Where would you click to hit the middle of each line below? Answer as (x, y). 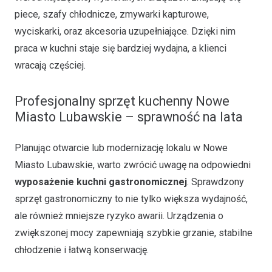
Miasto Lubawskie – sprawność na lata (129, 117)
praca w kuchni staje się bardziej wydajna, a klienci (121, 48)
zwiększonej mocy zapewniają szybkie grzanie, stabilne (134, 233)
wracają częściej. (50, 65)
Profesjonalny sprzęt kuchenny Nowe (122, 101)
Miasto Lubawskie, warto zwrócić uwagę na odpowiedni (133, 165)
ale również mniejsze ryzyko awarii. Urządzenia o (119, 216)
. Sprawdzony (216, 182)
